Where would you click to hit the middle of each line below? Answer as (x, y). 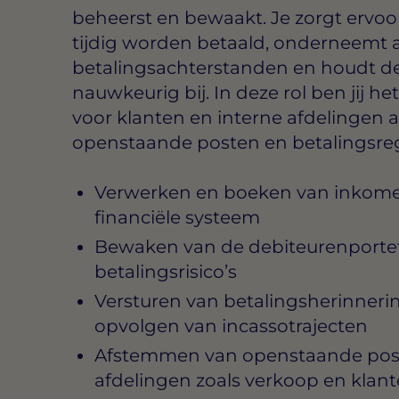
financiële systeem (177, 217)
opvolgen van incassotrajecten (231, 326)
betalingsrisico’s (165, 271)
